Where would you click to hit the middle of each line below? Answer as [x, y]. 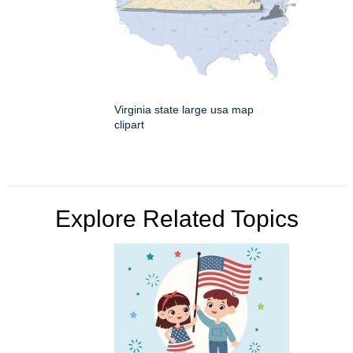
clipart [129, 125]
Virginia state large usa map [184, 110]
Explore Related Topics [176, 219]
